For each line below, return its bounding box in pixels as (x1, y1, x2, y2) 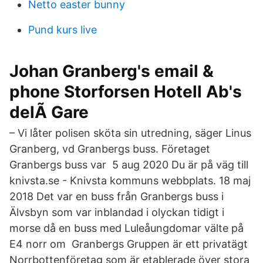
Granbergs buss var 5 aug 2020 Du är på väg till (9, 159, 248, 171)
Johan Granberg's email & (9, 61, 214, 81)
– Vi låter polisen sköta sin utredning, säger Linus (9, 127, 251, 139)
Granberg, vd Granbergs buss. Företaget (9, 143, 210, 155)
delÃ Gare (9, 102, 89, 122)
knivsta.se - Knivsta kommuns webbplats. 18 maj (9, 174, 251, 187)
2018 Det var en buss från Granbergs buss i (9, 190, 224, 203)
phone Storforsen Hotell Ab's (9, 82, 242, 102)
